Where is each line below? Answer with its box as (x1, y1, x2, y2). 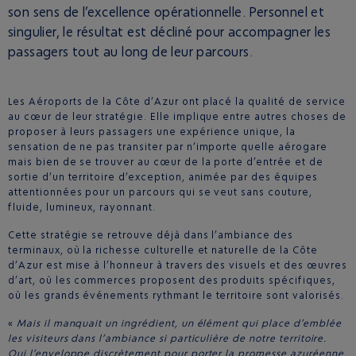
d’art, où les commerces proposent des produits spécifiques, (8, 274, 335, 286)
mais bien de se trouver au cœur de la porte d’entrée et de (8, 156, 323, 168)
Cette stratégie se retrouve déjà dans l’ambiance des (8, 229, 293, 241)
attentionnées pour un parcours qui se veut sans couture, (8, 186, 312, 198)
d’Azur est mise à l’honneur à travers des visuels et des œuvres (8, 259, 347, 271)
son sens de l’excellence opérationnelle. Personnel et (8, 4, 325, 20)
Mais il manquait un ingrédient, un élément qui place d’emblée (16, 317, 342, 329)
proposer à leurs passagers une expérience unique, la (8, 126, 296, 137)
